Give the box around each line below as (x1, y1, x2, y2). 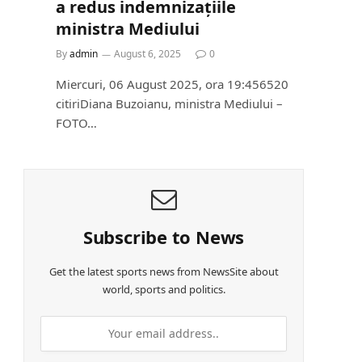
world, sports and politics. (102, 281, 225, 297)
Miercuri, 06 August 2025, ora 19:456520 (56, 75, 288, 92)
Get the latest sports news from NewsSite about (48, 263, 279, 279)
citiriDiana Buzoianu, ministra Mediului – (56, 95, 283, 112)
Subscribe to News (82, 224, 245, 249)
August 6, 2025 (114, 46, 181, 61)
